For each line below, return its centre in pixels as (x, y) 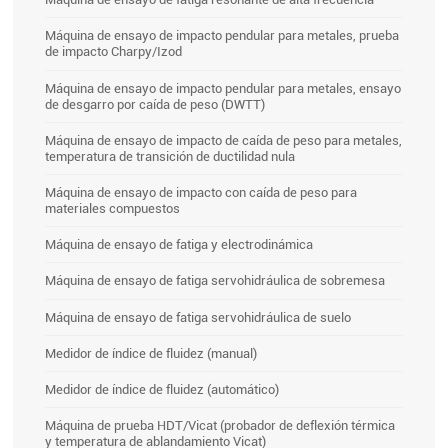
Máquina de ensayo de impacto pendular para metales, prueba (222, 36)
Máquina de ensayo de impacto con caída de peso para (201, 192)
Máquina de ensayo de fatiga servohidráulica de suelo (198, 317)
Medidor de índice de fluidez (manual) (151, 353)
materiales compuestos (113, 208)
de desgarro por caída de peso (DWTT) (155, 104)
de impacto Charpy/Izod (114, 52)
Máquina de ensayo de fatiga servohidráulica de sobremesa (215, 280)
